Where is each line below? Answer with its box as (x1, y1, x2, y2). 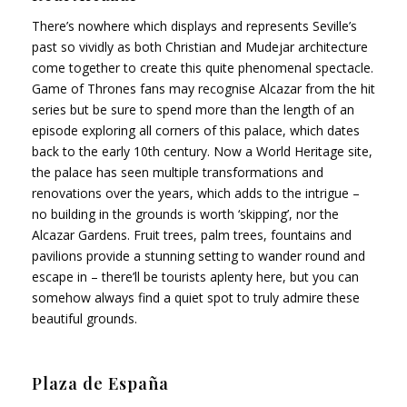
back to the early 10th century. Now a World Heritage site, (32, 142, 372, 160)
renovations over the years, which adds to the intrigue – (32, 184, 360, 202)
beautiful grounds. (32, 309, 137, 327)
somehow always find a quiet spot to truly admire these (32, 288, 360, 306)
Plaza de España (32, 372, 169, 394)
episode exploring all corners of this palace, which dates (32, 121, 360, 139)
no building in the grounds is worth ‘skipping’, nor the (32, 204, 339, 223)
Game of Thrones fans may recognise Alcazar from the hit (32, 79, 375, 97)
